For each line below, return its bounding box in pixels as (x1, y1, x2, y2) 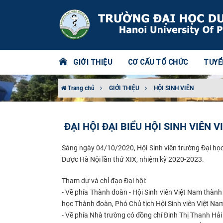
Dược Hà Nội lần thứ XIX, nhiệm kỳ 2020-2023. (62, 155, 204, 163)
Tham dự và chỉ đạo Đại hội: (62, 176, 146, 185)
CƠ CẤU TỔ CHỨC (127, 58, 188, 67)
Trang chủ (66, 85, 95, 92)
